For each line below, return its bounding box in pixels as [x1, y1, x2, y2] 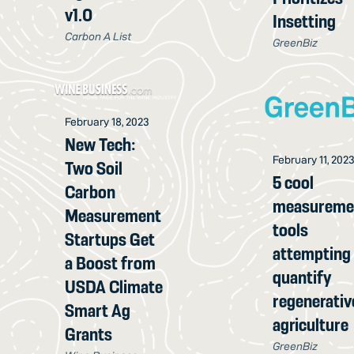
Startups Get [65, 229, 156, 250]
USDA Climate [65, 277, 164, 298]
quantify [273, 267, 332, 288]
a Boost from [65, 253, 156, 274]
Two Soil [65, 158, 123, 179]
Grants [65, 324, 113, 345]
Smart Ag [65, 300, 131, 322]
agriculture [273, 314, 349, 336]
